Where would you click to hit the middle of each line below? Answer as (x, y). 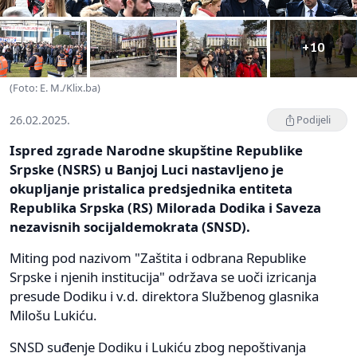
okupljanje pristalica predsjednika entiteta (151, 189)
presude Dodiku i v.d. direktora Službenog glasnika (164, 296)
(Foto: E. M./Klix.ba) (55, 88)
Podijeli (314, 120)
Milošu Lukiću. (53, 316)
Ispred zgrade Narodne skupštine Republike (156, 151)
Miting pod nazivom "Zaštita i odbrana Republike (158, 258)
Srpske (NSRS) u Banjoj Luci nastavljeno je (147, 170)
